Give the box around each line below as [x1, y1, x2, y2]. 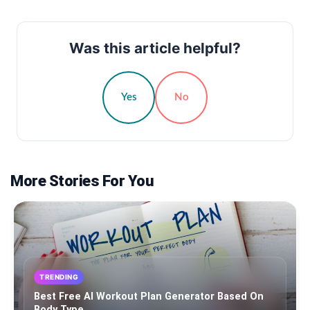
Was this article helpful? [69, 39, 241, 57]
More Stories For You [10, 172, 154, 190]
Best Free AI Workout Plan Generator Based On [34, 290, 264, 302]
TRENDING [39, 272, 78, 281]
